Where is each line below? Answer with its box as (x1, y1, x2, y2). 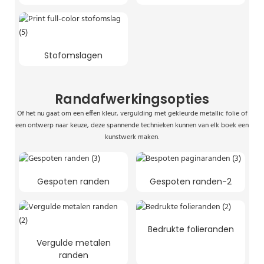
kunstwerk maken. (105, 131, 159, 143)
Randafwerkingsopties (55, 90, 209, 108)
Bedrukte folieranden (147, 223, 234, 236)
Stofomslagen (44, 49, 103, 61)
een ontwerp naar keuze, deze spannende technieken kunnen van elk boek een (15, 119, 249, 131)
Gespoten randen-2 (150, 175, 232, 187)
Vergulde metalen (36, 237, 111, 249)
